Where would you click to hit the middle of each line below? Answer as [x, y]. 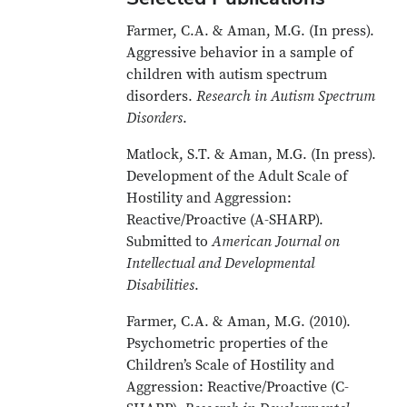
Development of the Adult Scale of [238, 176]
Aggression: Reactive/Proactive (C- [238, 387]
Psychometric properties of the [228, 343]
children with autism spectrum [227, 74]
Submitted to [169, 242]
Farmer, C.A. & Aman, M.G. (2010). [239, 322]
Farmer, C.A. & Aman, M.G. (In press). [251, 31]
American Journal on [276, 242]
